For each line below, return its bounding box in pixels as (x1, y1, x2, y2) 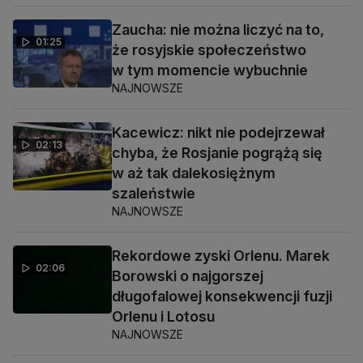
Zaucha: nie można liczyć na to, (112, 20, 324, 38)
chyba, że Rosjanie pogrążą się (112, 143, 322, 161)
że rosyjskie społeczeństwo (112, 41, 306, 58)
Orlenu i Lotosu (112, 307, 215, 325)
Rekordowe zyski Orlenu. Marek (112, 246, 330, 264)
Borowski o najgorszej (112, 267, 263, 284)
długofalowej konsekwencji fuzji (112, 287, 332, 305)
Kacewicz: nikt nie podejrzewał (112, 123, 325, 141)
